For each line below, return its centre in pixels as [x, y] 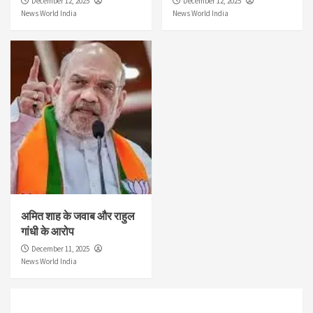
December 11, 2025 [60, 248]
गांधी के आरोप [48, 231]
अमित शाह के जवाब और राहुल [78, 216]
